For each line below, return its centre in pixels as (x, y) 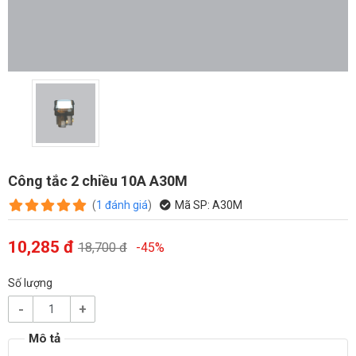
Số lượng (30, 282)
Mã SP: (192, 205)
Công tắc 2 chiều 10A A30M (98, 180)
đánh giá (126, 205)
